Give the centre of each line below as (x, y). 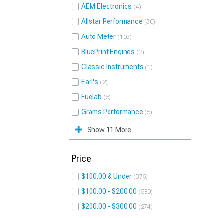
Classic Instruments (112, 67)
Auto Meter (99, 36)
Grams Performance (112, 112)
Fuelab (91, 97)
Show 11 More (109, 130)
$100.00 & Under (107, 176)
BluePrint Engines (108, 52)
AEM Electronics (107, 6)
